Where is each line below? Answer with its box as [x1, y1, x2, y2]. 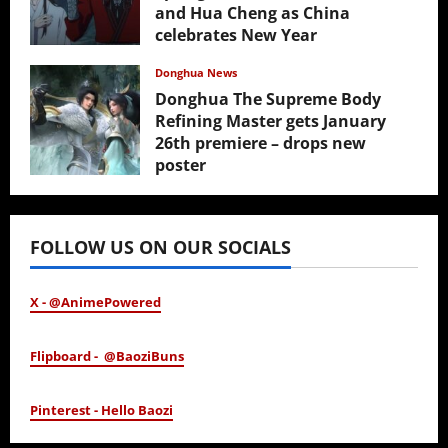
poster [155, 154, 206, 177]
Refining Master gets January [155, 110, 386, 133]
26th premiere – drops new [155, 132, 366, 155]
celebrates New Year [155, 24, 317, 47]
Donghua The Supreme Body [155, 88, 381, 111]
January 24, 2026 [170, 183, 266, 201]
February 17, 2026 [170, 53, 274, 71]
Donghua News [155, 65, 237, 81]
